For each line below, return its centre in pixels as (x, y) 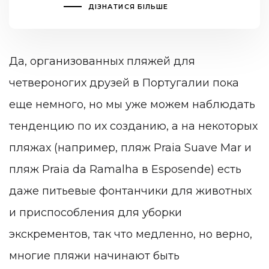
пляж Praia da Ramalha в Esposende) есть (125, 169)
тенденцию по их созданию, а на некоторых (133, 126)
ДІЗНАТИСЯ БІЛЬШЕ (128, 7)
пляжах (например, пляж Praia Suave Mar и (130, 147)
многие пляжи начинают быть (94, 255)
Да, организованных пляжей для (102, 61)
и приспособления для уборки (95, 212)
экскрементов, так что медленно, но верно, (131, 234)
